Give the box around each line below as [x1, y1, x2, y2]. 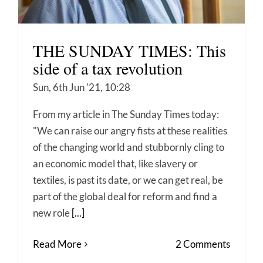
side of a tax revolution [33, 57, 183, 80]
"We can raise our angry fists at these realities [33, 124, 227, 137]
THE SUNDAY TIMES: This [33, 39, 226, 62]
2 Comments [176, 238, 230, 251]
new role [33, 207, 72, 220]
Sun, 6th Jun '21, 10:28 [33, 81, 130, 94]
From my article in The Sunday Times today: [33, 108, 219, 121]
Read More [33, 238, 82, 251]
